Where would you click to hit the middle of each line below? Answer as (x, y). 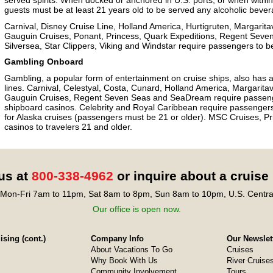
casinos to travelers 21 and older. (68, 126)
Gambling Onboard (44, 62)
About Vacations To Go (131, 250)
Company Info (117, 239)
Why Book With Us (124, 261)
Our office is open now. (136, 209)
